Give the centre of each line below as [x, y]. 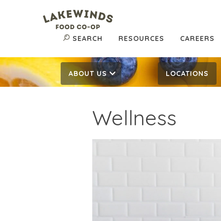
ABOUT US [88, 74]
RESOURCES [141, 39]
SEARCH [88, 39]
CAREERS [197, 39]
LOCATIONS [187, 74]
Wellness [134, 118]
